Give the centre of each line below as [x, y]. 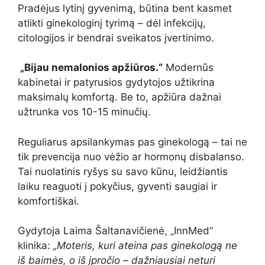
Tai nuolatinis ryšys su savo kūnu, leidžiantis [123, 171]
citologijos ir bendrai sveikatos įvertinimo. [116, 38]
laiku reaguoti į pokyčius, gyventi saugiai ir [117, 186]
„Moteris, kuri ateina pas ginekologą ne [145, 246]
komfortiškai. [49, 201]
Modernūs [188, 68]
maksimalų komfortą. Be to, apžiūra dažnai [119, 97]
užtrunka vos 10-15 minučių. [84, 112]
